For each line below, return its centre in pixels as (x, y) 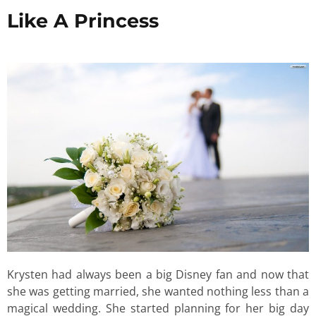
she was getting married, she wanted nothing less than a (158, 291)
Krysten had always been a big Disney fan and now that (158, 274)
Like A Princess (83, 20)
